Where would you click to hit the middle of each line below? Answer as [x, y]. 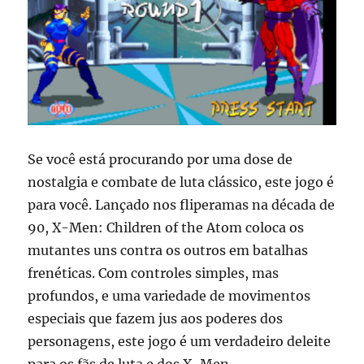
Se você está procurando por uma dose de [160, 159]
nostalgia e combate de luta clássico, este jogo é [181, 182]
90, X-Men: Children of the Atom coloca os [166, 227]
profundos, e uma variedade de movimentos [169, 295]
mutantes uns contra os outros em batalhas [168, 250]
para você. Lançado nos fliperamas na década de [182, 204]
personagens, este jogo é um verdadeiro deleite [180, 341]
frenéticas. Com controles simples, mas [154, 273]
